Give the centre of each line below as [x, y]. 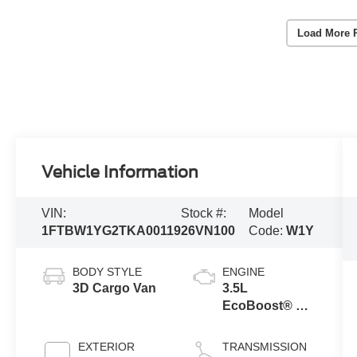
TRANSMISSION [264, 347]
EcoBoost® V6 [267, 306]
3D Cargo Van [115, 288]
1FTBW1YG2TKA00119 [112, 231]
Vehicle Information [120, 173]
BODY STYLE [108, 272]
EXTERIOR [107, 347]
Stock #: [204, 214]
